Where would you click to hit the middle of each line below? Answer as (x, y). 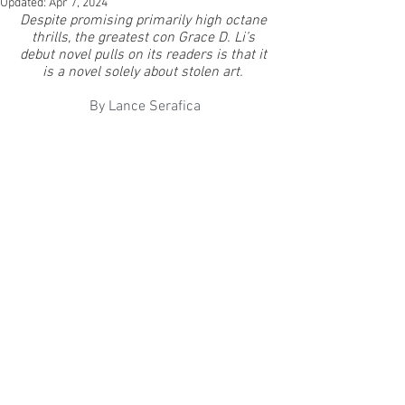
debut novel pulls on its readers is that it (145, 55)
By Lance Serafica (145, 107)
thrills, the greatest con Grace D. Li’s (145, 38)
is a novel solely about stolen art (141, 72)
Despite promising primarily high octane (145, 21)
